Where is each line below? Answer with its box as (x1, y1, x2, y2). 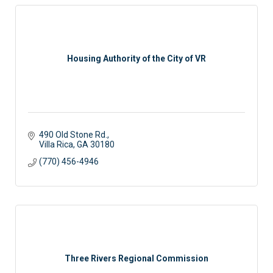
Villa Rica (38, 140, 73, 150)
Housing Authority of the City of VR (67, 54, 206, 64)
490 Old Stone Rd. (38, 130, 107, 140)
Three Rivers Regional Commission (65, 253, 208, 264)
